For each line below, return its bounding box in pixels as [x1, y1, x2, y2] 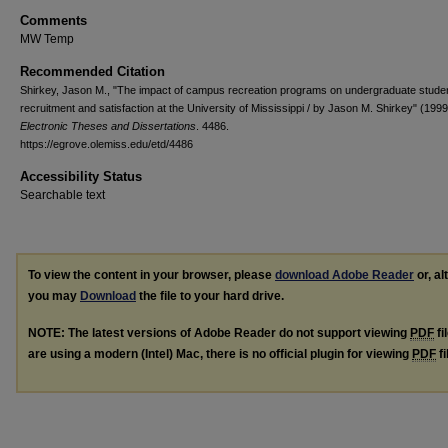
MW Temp [20, 32, 74, 46]
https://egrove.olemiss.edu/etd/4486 [20, 138, 193, 150]
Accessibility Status [20, 169, 142, 184]
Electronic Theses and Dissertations [20, 120, 196, 132]
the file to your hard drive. [136, 289, 284, 303]
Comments [20, 13, 87, 28]
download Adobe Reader [275, 268, 414, 282]
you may [28, 289, 80, 303]
